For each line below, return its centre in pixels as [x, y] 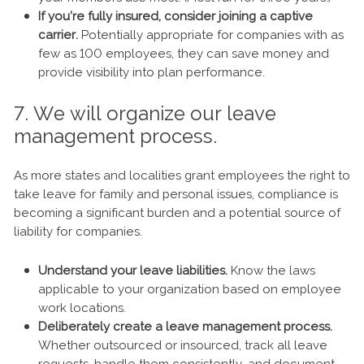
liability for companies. [78, 232]
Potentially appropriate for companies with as [211, 35]
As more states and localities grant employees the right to [182, 176]
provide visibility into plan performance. [153, 73]
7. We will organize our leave [145, 114]
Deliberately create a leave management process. [185, 327]
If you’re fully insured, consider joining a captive [175, 17]
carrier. [58, 35]
